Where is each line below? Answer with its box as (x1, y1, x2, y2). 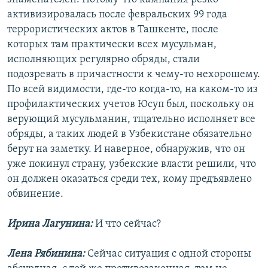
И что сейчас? (93, 218, 161, 230)
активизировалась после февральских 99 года (7, 9, 227, 21)
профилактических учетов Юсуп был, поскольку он (7, 99, 254, 111)
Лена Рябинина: (7, 248, 85, 260)
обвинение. (7, 188, 63, 200)
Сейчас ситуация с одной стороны (85, 248, 251, 260)
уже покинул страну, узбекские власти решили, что (7, 159, 256, 170)
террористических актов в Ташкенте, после (7, 24, 218, 36)
